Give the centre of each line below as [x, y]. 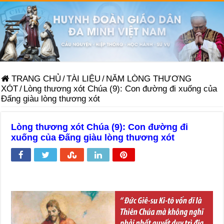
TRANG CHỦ [35, 78]
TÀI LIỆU [84, 78]
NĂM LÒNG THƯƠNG [149, 78]
